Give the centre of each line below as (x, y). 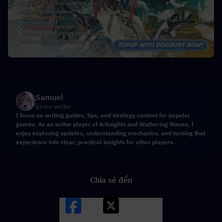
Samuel (50, 97)
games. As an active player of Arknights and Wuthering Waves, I (105, 124)
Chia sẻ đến (111, 180)
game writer (54, 106)
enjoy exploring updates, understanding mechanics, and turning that (111, 133)
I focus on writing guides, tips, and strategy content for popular (103, 115)
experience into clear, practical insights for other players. (95, 142)
